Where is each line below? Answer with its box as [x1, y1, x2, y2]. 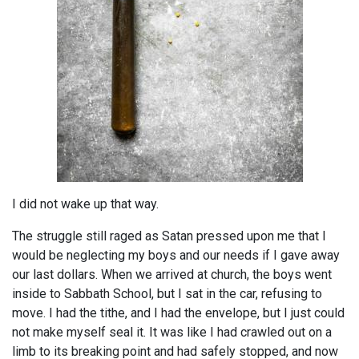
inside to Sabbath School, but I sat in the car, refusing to [12, 286, 322, 302]
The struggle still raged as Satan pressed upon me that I [12, 228, 326, 244]
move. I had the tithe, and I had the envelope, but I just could [12, 305, 345, 321]
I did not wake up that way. [12, 196, 159, 212]
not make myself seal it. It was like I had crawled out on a [12, 325, 332, 341]
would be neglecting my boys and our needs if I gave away [12, 248, 340, 264]
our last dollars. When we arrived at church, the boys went [12, 267, 332, 283]
